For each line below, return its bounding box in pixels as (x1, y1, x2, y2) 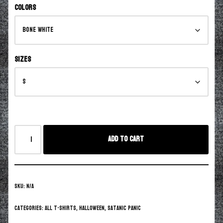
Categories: (14, 202, 45, 214)
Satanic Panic (108, 202, 141, 214)
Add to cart (108, 132, 144, 146)
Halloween (79, 202, 105, 214)
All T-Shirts (45, 202, 76, 214)
